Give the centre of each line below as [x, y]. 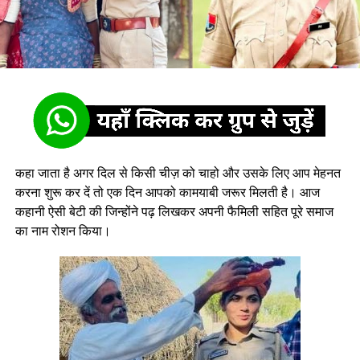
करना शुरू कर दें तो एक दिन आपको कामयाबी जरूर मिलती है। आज [167, 192]
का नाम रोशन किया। [63, 231]
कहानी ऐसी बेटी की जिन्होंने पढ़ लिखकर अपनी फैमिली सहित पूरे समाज [174, 212]
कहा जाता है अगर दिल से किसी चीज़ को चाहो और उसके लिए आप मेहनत [178, 173]
